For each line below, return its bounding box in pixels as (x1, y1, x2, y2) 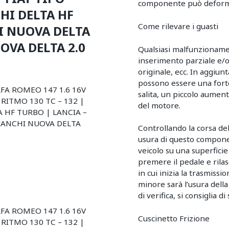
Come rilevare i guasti (138, 20, 218, 31)
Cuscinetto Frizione (138, 213, 210, 224)
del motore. (138, 100, 180, 110)
